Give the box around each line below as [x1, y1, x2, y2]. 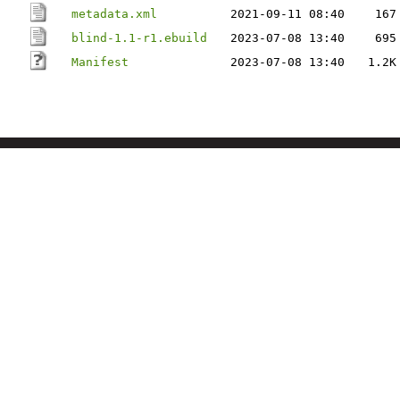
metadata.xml [71, 7, 157, 21]
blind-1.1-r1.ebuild [71, 31, 207, 45]
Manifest [71, 55, 129, 69]
